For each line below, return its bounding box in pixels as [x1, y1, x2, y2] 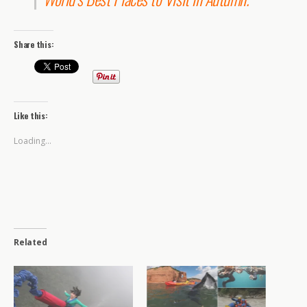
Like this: [14, 110, 48, 122]
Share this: [14, 38, 54, 51]
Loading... [14, 135, 51, 147]
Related [14, 236, 47, 249]
